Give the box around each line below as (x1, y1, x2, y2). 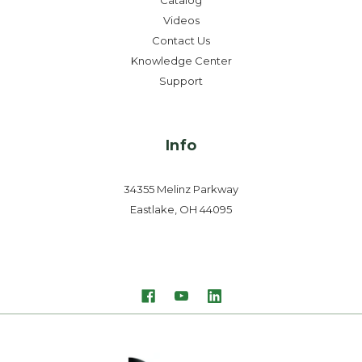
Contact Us (152, 34, 210, 48)
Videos (162, 14, 200, 27)
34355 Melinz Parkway (124, 183, 238, 196)
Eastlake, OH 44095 (130, 203, 232, 217)
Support (159, 74, 203, 88)
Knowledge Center (130, 54, 232, 68)
